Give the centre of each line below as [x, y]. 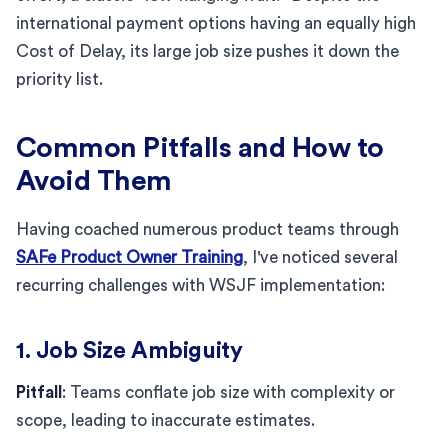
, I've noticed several [320, 257]
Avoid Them [94, 180]
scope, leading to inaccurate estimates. [165, 420]
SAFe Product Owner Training [129, 257]
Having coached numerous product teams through [207, 229]
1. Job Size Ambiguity [129, 350]
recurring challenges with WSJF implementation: [200, 285]
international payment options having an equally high [216, 23]
